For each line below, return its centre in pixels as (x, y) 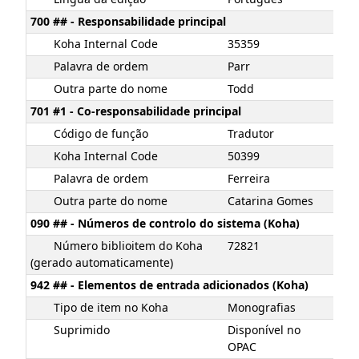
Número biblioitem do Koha (128, 246)
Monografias (262, 308)
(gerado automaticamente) (102, 263)
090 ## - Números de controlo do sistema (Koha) (165, 224)
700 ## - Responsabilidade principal (128, 22)
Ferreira (249, 179)
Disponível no (264, 330)
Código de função (101, 134)
